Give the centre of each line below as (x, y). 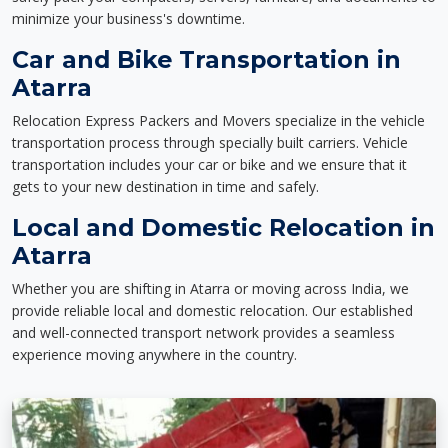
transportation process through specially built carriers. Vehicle (210, 142)
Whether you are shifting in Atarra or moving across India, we (210, 288)
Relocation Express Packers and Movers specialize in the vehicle (218, 120)
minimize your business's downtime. (128, 18)
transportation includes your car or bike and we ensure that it (209, 164)
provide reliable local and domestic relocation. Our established (212, 310)
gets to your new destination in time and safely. (165, 186)
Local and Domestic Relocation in (223, 227)
